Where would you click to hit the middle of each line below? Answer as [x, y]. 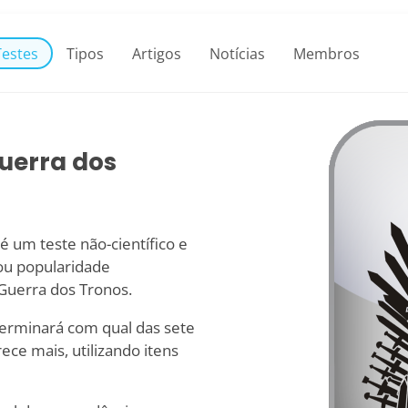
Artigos [157, 53]
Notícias [238, 53]
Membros [327, 53]
